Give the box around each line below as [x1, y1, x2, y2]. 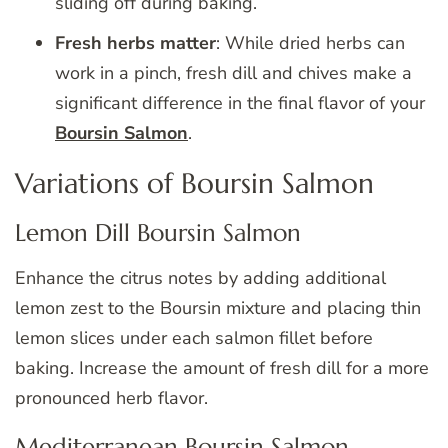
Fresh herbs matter [55, 31, 216, 56]
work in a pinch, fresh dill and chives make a [55, 61, 412, 86]
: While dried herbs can [216, 31, 405, 56]
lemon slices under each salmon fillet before [15, 325, 373, 350]
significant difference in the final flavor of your [55, 91, 425, 116]
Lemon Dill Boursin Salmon [15, 217, 301, 248]
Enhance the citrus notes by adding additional [15, 265, 386, 290]
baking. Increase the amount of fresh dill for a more [15, 355, 429, 380]
